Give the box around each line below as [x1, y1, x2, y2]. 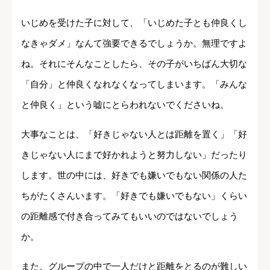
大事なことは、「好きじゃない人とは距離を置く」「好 [21, 128, 247, 139]
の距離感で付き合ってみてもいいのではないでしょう [21, 210, 238, 221]
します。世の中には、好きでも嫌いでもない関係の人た [21, 169, 247, 180]
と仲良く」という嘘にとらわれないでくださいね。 [21, 99, 229, 110]
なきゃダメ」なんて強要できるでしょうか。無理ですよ [21, 37, 247, 48]
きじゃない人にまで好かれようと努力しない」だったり [21, 149, 247, 160]
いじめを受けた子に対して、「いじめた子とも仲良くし [21, 17, 247, 28]
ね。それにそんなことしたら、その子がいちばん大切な [21, 58, 247, 69]
